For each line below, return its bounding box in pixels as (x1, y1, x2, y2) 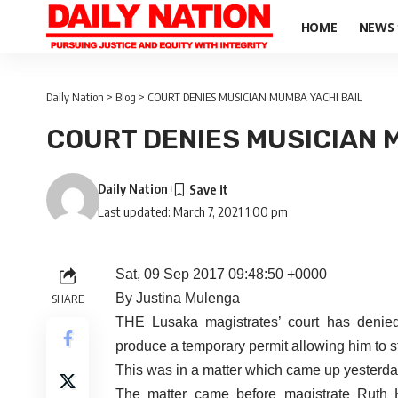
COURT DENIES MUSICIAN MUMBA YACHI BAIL (147, 90, 362, 104)
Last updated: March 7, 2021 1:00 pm (98, 203, 289, 219)
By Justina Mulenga (115, 291, 240, 306)
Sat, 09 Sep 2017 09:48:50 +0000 (115, 267, 327, 282)
